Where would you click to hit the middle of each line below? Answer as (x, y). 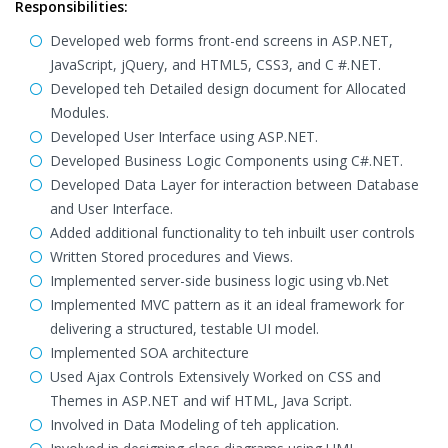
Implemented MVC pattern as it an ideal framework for (227, 304)
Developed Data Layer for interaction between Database (234, 184)
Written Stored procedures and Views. (171, 256)
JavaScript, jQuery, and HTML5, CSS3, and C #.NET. (215, 64)
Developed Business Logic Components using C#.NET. (226, 160)
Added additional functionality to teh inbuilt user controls (232, 232)
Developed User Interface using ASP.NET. (184, 136)
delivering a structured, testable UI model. (184, 328)
